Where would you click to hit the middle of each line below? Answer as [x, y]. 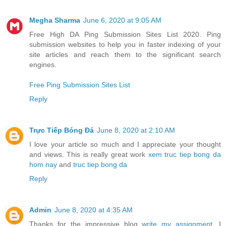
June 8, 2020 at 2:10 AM [136, 130]
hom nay [43, 165]
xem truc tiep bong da [185, 155]
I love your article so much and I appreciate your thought [125, 145]
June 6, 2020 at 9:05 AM [122, 20]
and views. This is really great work [89, 155]
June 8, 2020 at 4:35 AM [94, 210]
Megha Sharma [55, 20]
